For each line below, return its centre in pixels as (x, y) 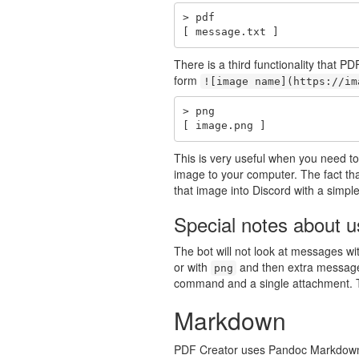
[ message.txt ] (230, 32)
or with (192, 266)
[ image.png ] (224, 126)
